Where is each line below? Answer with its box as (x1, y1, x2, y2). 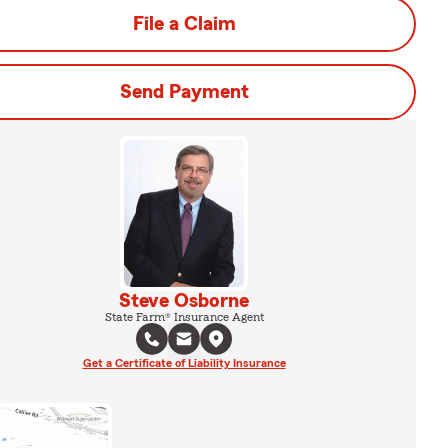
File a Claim (132, 14, 236, 34)
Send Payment (119, 82, 249, 102)
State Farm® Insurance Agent (104, 310, 264, 323)
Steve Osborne (119, 290, 249, 311)
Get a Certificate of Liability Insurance (82, 356, 286, 369)
